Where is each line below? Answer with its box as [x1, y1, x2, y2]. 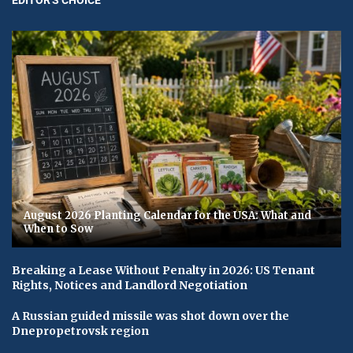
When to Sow [24, 221, 93, 236]
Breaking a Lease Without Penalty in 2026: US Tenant [12, 262, 315, 277]
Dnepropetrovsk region [12, 323, 149, 338]
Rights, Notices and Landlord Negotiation [12, 277, 247, 292]
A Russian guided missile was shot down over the [12, 308, 289, 323]
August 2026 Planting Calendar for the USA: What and [24, 208, 311, 222]
